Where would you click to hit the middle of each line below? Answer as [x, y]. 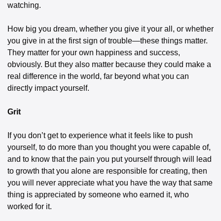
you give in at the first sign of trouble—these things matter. [108, 41]
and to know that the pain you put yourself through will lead [110, 159]
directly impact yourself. [48, 88]
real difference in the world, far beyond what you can [98, 76]
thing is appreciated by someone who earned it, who [98, 195]
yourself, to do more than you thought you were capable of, [109, 147]
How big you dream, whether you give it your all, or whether [110, 29]
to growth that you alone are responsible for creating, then [107, 171]
